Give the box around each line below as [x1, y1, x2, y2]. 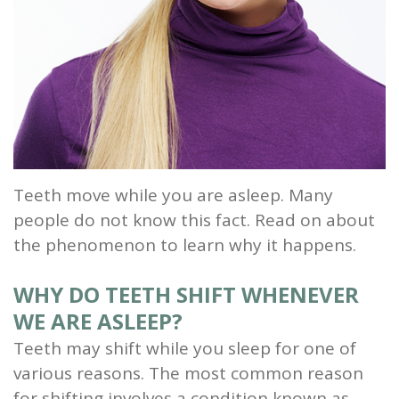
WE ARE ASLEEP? [13, 306, 183, 337]
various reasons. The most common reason [13, 362, 363, 386]
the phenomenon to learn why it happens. [13, 233, 356, 257]
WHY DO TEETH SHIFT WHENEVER [13, 280, 359, 310]
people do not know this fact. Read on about [13, 208, 375, 232]
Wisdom [49, 121, 117, 146]
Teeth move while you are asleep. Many [13, 183, 333, 208]
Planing [49, 85, 112, 110]
